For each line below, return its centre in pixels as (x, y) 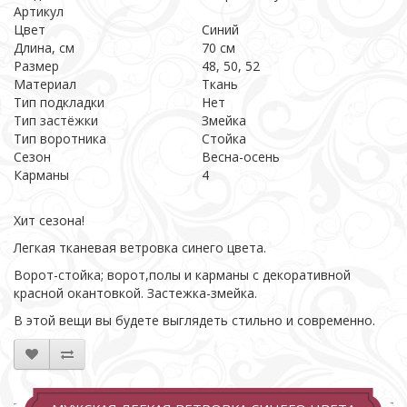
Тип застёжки (56, 120)
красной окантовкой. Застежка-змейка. (135, 293)
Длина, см (44, 48)
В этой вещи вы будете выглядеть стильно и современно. (194, 320)
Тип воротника (60, 139)
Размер (36, 66)
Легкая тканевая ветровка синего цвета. (140, 248)
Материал (45, 84)
